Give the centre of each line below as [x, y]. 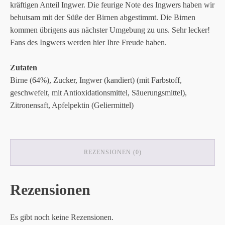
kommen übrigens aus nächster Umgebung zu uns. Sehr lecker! [110, 30]
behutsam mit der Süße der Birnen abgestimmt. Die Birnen [103, 17]
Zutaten [24, 67]
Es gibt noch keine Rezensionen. [62, 217]
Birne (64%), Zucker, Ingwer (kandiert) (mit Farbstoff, [96, 80]
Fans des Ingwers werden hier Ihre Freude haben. [88, 42]
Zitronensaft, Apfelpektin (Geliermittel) [72, 105]
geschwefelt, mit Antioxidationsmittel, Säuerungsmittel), [98, 92]
